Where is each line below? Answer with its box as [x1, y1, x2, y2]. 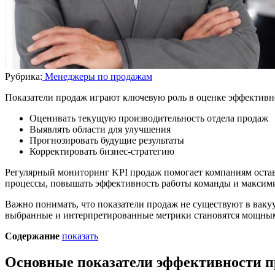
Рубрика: [5, 71, 42, 82]
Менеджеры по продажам [42, 71, 152, 82]
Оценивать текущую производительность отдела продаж [29, 112, 268, 123]
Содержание [5, 230, 60, 241]
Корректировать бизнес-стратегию [29, 145, 174, 157]
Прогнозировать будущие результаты [29, 134, 184, 145]
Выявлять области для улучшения [29, 123, 171, 134]
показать [62, 230, 98, 241]
